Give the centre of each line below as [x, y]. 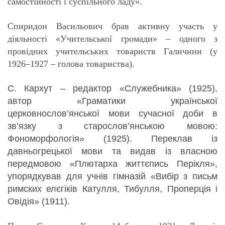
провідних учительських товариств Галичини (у [113, 51]
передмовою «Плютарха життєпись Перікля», [113, 164]
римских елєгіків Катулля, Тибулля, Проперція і [113, 189]
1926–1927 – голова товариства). [71, 64]
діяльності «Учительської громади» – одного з [113, 39]
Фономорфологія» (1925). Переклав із [113, 139]
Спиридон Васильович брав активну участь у [113, 26]
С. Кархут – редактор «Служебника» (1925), [113, 89]
